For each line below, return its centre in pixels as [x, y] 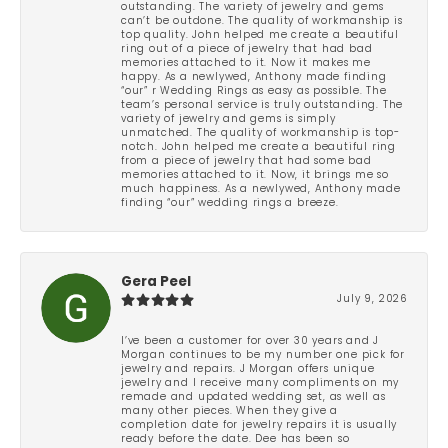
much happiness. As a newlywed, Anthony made [261, 189]
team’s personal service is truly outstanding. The [262, 105]
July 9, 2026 [372, 299]
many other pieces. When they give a [230, 411]
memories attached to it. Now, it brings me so [255, 175]
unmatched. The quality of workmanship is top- [261, 133]
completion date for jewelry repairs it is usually [259, 425]
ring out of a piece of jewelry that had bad [247, 49]
